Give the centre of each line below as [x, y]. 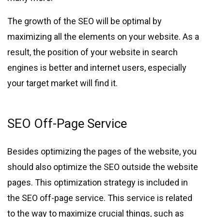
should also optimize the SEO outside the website [103, 167]
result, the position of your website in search [93, 52]
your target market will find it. [62, 83]
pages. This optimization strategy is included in [98, 183]
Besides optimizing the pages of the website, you [102, 152]
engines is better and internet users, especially [97, 68]
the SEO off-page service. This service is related [100, 198]
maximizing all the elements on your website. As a [103, 37]
